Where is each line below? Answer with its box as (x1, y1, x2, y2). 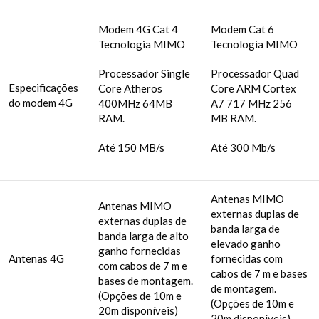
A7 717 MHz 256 (211, 96, 292, 110)
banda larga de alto (98, 229, 189, 242)
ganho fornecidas (98, 244, 181, 257)
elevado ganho (211, 236, 281, 250)
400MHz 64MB (98, 96, 172, 110)
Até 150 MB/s (98, 140, 164, 154)
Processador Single (98, 66, 190, 80)
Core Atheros (98, 81, 162, 95)
